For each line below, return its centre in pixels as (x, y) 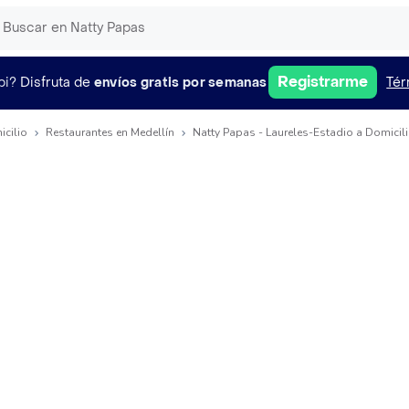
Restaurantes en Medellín (110, 132)
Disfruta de (55, 82)
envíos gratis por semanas (180, 82)
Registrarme (323, 82)
